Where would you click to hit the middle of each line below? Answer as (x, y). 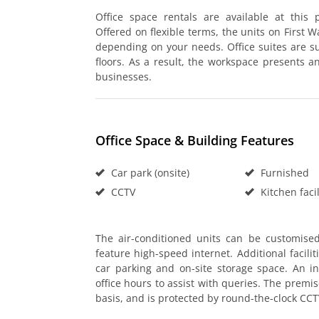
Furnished (283, 172)
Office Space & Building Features (195, 140)
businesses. (124, 76)
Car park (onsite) (149, 172)
